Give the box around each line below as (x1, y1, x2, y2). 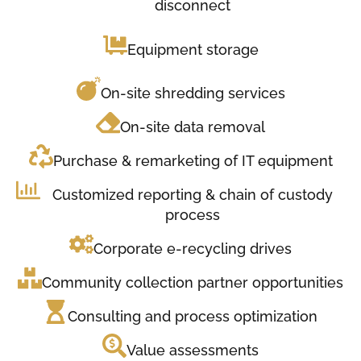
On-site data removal (120, 118, 265, 135)
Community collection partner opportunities (42, 274, 343, 291)
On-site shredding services (100, 85, 285, 102)
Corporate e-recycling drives (93, 240, 292, 257)
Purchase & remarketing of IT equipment (52, 152, 333, 169)
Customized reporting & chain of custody (52, 186, 333, 203)
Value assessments (127, 342, 259, 359)
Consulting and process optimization (68, 308, 317, 325)
